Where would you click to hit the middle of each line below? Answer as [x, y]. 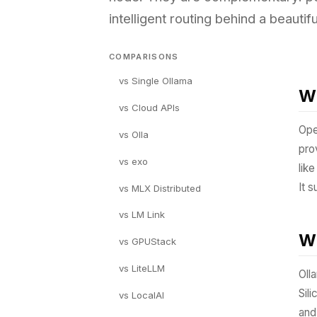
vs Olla [134, 134]
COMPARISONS [144, 57]
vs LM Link [142, 215]
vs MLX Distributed [160, 188]
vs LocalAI [142, 295]
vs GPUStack [148, 242]
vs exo [133, 161]
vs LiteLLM [142, 268]
